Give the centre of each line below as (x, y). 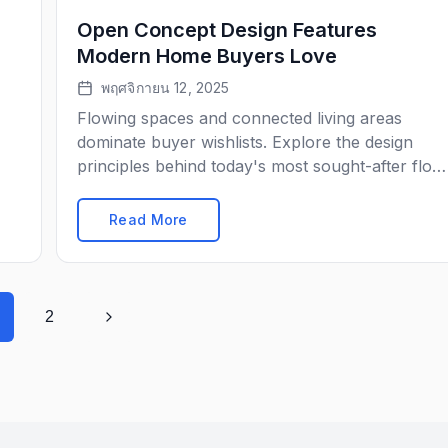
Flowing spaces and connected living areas (239, 118)
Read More (148, 219)
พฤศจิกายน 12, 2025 (165, 87)
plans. (99, 190)
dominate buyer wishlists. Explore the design (245, 142)
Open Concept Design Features (227, 30)
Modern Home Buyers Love (207, 56)
